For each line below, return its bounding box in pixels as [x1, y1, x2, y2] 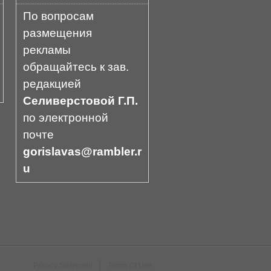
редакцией [23, 77, 81, 90]
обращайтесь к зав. [23, 60, 129, 73]
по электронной [23, 111, 108, 124]
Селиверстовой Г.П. [23, 94, 138, 107]
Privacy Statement [33, 261, 93, 270]
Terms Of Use [108, 261, 152, 270]
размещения [23, 27, 92, 39]
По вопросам [23, 10, 94, 22]
